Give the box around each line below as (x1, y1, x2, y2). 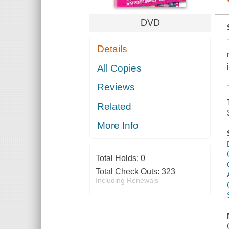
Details (97, 43, 128, 55)
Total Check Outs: (95, 167, 162, 176)
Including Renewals (95, 176, 158, 185)
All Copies (97, 62, 142, 74)
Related (97, 101, 132, 112)
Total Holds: (95, 154, 141, 163)
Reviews (97, 82, 135, 93)
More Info (97, 120, 139, 131)
